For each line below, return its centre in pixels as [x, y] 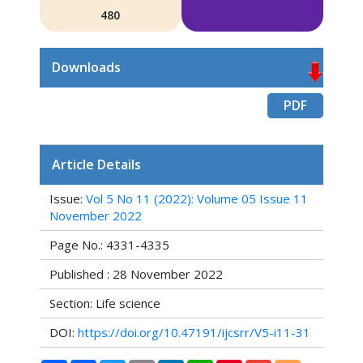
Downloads [86, 67]
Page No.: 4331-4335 [109, 245]
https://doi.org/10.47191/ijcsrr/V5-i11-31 [194, 332]
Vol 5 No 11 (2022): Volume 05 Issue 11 [196, 199]
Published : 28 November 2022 [136, 274]
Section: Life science [105, 303]
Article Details [96, 164]
